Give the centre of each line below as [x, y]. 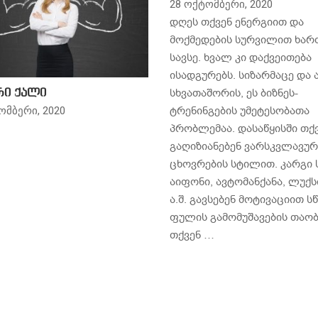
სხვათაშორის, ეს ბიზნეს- [234, 93]
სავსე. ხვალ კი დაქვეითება [241, 57]
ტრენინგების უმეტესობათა [240, 111]
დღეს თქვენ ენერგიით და [237, 22]
